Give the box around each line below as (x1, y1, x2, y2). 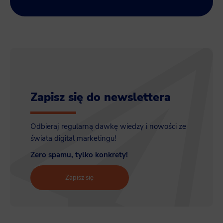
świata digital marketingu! (30, 133, 116, 144)
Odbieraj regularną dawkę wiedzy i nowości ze (30, 121, 186, 132)
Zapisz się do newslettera (30, 89, 171, 105)
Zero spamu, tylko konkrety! (30, 150, 128, 160)
